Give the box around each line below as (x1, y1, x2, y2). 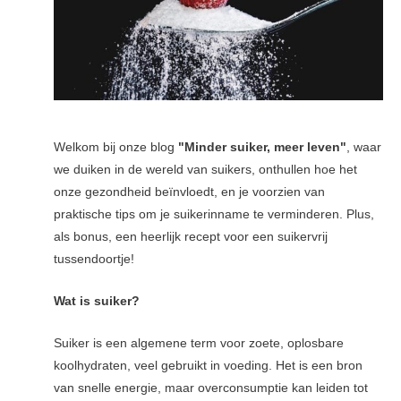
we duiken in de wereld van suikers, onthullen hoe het (54, 163, 358, 177)
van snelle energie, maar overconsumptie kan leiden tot (54, 380, 369, 395)
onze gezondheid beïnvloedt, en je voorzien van (54, 185, 326, 200)
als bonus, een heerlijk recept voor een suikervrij (54, 230, 328, 244)
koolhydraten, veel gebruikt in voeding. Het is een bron (54, 358, 363, 372)
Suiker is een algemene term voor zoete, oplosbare (54, 336, 345, 350)
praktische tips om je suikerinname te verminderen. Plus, (54, 208, 375, 222)
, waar (346, 141, 382, 155)
